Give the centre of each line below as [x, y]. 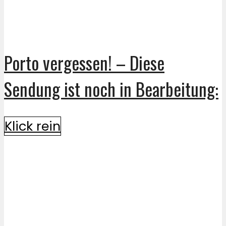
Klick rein [33, 126]
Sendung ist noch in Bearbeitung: [111, 89]
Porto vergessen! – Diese [84, 63]
